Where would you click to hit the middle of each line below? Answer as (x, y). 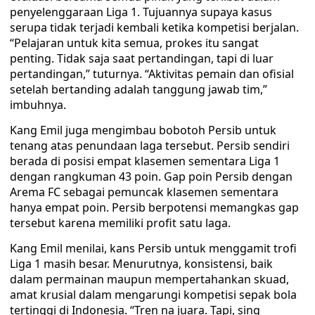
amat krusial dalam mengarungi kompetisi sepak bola (153, 295)
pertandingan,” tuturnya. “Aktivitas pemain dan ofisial (152, 74)
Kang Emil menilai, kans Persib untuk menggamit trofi (153, 248)
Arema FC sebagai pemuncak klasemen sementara (144, 192)
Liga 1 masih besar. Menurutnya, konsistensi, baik (141, 264)
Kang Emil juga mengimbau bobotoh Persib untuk (143, 130)
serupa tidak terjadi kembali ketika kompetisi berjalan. (154, 27)
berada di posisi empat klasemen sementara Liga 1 (145, 161)
